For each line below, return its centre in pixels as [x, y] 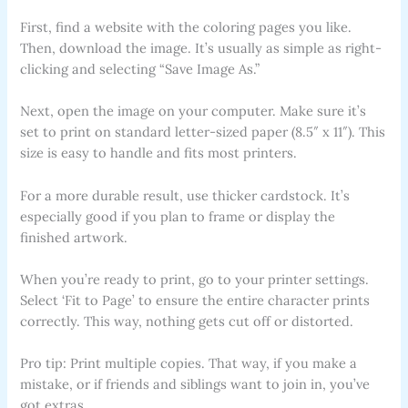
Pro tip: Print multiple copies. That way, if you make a [189, 363]
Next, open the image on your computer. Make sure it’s [194, 111]
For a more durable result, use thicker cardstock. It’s [185, 195]
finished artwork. [74, 237]
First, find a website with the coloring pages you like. [186, 26]
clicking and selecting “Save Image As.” [140, 68]
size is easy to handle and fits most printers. [159, 153]
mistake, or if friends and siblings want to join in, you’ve [195, 384]
